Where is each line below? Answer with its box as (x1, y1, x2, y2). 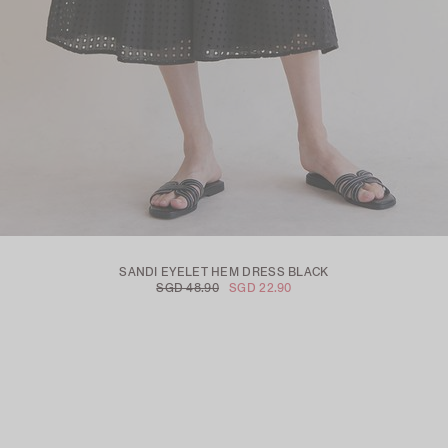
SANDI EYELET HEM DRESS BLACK (119, 263, 329, 281)
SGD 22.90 (229, 279, 292, 297)
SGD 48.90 (156, 279, 219, 297)
